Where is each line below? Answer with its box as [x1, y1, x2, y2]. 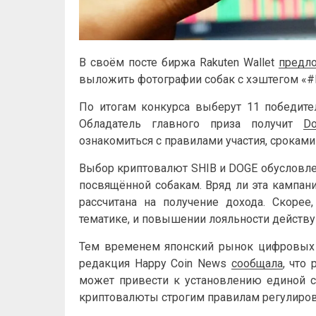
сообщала [231, 256, 283, 270]
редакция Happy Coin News [79, 256, 231, 270]
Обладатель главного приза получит [79, 116, 304, 130]
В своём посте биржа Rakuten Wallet [79, 55, 279, 69]
